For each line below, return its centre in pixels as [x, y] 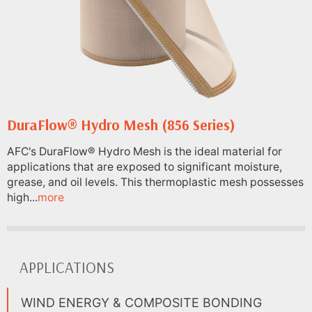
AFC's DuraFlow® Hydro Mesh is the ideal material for [145, 151]
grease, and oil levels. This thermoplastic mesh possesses [155, 182]
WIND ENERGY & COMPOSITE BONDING [141, 302]
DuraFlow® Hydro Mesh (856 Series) [121, 125]
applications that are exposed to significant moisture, [145, 166]
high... [22, 197]
